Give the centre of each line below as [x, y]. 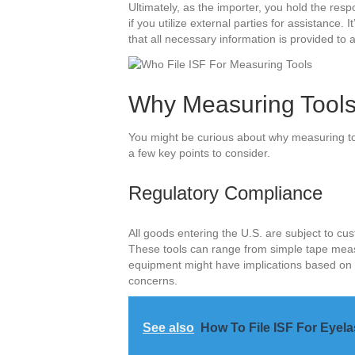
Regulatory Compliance [225, 193]
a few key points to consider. [199, 153]
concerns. [153, 280]
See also [168, 327]
